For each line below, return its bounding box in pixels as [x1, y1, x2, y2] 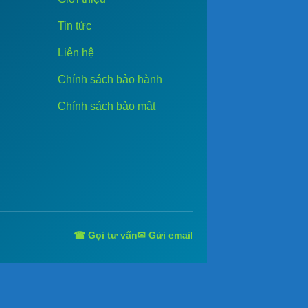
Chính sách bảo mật [58, 100, 156, 112]
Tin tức [58, 19, 92, 32]
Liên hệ [58, 46, 95, 58]
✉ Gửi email [137, 229, 193, 241]
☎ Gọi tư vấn [74, 229, 137, 241]
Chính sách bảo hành [58, 73, 163, 85]
